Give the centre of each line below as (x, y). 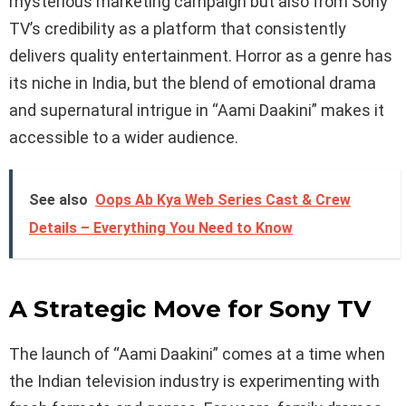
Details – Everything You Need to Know (161, 227)
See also (58, 199)
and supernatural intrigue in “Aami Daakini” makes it (197, 110)
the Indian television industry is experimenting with (194, 381)
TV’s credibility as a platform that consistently (178, 28)
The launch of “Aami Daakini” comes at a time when (197, 353)
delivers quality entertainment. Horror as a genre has (201, 55)
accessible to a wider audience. (124, 137)
